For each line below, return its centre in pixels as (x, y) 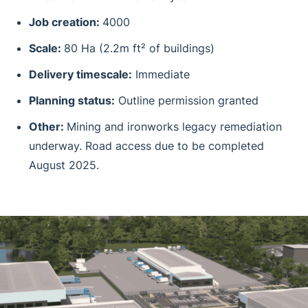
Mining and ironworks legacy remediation (174, 126)
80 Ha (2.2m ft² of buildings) (139, 48)
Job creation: (66, 22)
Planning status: (72, 100)
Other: (48, 126)
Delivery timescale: (80, 74)
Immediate (161, 74)
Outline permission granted (187, 100)
